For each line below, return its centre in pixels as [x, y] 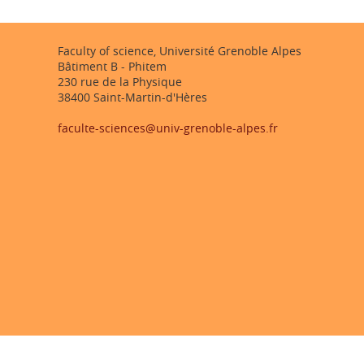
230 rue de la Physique [120, 82]
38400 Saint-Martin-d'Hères [132, 97]
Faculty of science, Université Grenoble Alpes [180, 51]
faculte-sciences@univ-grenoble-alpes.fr [168, 128]
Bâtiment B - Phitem [112, 66]
